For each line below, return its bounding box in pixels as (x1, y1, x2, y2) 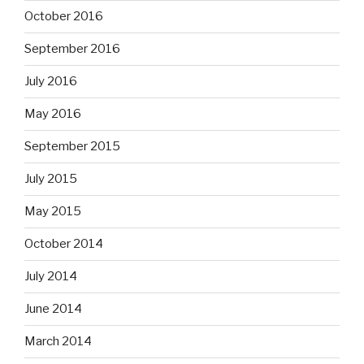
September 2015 (24, 139, 120, 154)
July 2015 (24, 171, 77, 187)
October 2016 (24, 9, 103, 24)
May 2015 (24, 204, 81, 219)
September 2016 (24, 41, 120, 57)
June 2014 (24, 301, 82, 317)
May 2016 (24, 106, 81, 122)
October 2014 (24, 236, 103, 252)
